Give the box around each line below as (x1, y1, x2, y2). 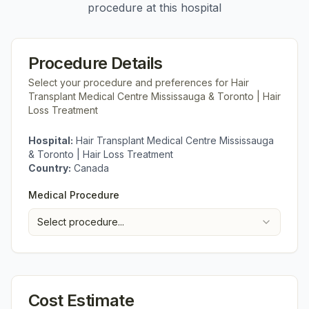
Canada (74, 162, 109, 174)
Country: (28, 162, 71, 174)
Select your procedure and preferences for (28, 77, 231, 88)
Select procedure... (37, 216, 124, 228)
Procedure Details (28, 53, 163, 73)
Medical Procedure (28, 189, 119, 201)
